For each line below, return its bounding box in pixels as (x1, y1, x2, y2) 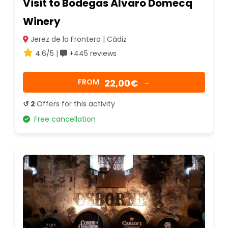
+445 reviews (67, 48, 117, 59)
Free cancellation (30, 113, 96, 124)
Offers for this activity (37, 98, 115, 109)
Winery (23, 14, 61, 28)
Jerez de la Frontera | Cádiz (28, 34, 127, 44)
